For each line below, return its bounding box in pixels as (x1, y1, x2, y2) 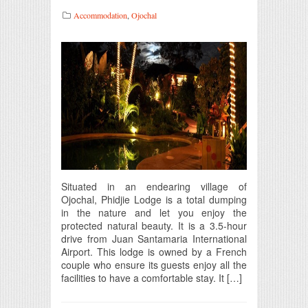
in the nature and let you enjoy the (61, 205, 247, 219)
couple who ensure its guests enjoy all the (61, 257, 247, 272)
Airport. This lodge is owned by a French (61, 244, 247, 258)
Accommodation (74, 9, 127, 21)
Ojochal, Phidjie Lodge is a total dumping (61, 192, 247, 206)
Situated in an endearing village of (61, 179, 247, 193)
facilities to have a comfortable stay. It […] (61, 270, 242, 285)
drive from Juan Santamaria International (61, 231, 247, 245)
